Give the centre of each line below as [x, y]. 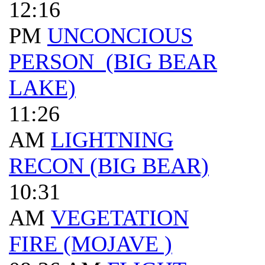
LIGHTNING [112, 140]
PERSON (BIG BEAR [113, 62]
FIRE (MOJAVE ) [91, 244]
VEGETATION [120, 218]
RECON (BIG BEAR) [109, 166]
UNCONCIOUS [120, 35]
